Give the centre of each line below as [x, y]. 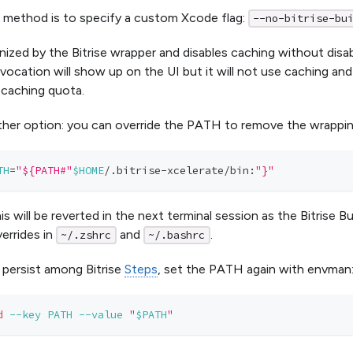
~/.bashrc [177, 235]
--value [101, 314]
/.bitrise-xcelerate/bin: [180, 170]
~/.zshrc [86, 235]
